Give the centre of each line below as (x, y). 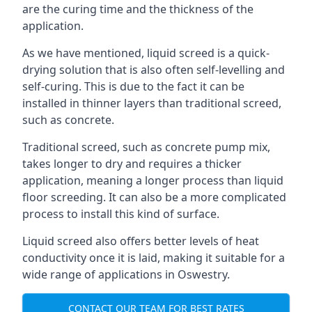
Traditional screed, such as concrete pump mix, (146, 147)
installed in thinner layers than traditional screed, (152, 103)
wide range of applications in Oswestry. (126, 274)
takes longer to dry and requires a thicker (132, 164)
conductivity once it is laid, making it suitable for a (154, 258)
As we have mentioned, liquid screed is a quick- (146, 53)
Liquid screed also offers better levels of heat (141, 241)
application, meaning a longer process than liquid (153, 180)
